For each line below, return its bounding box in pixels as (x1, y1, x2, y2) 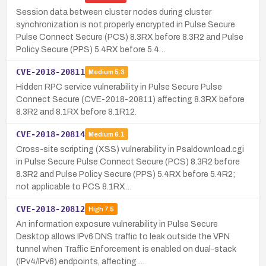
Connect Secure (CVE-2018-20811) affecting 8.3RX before (16, 94, 245, 104)
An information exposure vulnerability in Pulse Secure (16, 219, 218, 229)
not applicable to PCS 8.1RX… (16, 182, 132, 191)
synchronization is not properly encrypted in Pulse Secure (16, 20, 235, 29)
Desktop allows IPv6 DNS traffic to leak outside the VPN (16, 232, 230, 241)
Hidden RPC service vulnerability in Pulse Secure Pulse (16, 82, 222, 91)
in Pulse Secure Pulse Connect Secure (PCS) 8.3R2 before (16, 157, 240, 166)
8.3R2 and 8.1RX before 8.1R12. (16, 107, 137, 116)
